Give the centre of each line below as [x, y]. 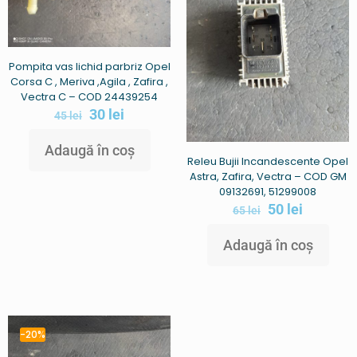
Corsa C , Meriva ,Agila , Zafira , [89, 81]
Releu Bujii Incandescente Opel [268, 161]
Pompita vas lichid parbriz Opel [89, 66]
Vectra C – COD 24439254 [89, 96]
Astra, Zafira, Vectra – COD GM [268, 177]
